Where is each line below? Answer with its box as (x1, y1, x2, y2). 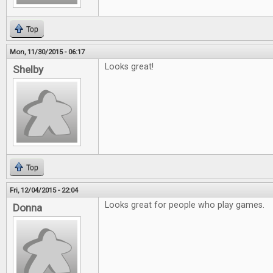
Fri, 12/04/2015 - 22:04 (10, 186, 78, 194)
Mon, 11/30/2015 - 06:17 (10, 48, 85, 56)
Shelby (13, 63, 43, 76)
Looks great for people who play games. (105, 200, 264, 210)
